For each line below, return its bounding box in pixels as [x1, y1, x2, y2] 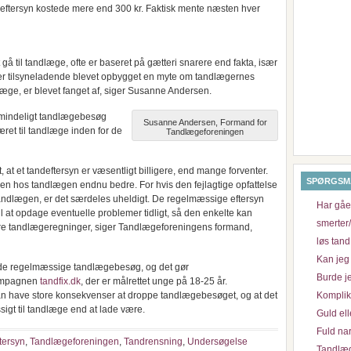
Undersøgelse [187, 336, 248, 347]
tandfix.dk [40, 276, 81, 287]
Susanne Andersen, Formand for [143, 118, 267, 127]
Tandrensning [124, 336, 183, 347]
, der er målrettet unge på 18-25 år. [81, 276, 227, 287]
